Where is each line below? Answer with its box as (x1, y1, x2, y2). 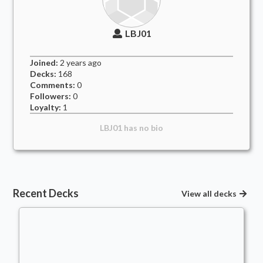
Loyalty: (30, 102, 62, 112)
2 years (60, 58, 87, 68)
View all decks (181, 188, 237, 198)
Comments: (30, 80, 76, 90)
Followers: (30, 91, 72, 101)
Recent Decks (13, 187, 79, 200)
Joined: (30, 58, 59, 68)
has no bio (122, 123, 163, 133)
